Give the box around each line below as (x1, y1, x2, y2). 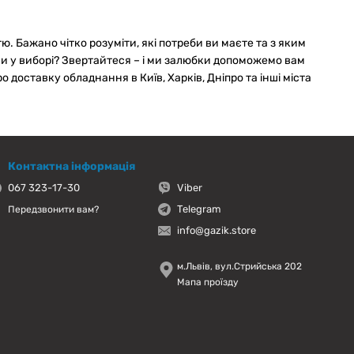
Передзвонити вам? (8, 203, 99, 215)
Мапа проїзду (177, 277, 239, 288)
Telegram (177, 203, 221, 216)
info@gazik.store (177, 224, 256, 237)
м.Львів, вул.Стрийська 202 (177, 261, 302, 273)
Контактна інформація (8, 160, 135, 174)
